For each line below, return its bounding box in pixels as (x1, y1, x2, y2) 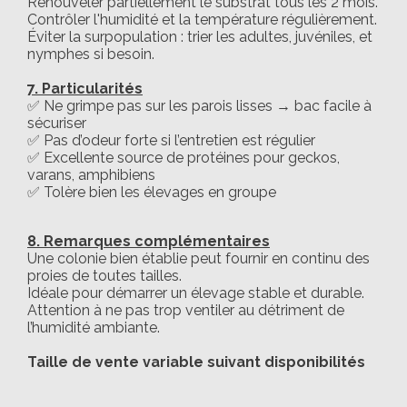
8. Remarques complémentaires (27, 232, 270, 250)
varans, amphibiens (27, 165, 155, 184)
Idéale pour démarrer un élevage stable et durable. (27, 283, 364, 302)
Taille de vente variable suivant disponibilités (27, 352, 365, 371)
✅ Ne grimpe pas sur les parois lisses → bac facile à (27, 96, 372, 114)
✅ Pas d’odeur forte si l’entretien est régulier (27, 131, 315, 149)
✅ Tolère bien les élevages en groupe (27, 183, 276, 201)
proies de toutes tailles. (27, 266, 182, 284)
